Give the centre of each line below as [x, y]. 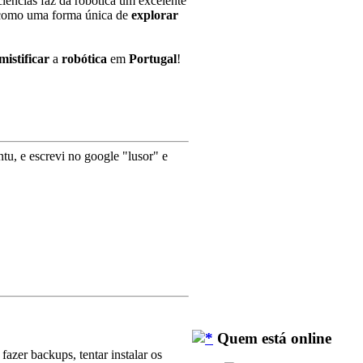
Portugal [153, 59]
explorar [155, 15]
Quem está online [272, 338]
